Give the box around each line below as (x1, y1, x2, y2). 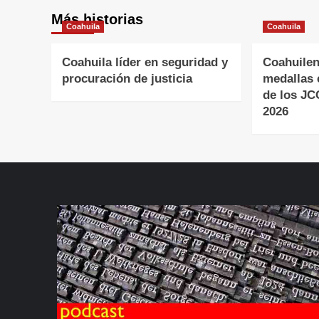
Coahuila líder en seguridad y (62, 56, 228, 70)
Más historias (51, 11, 143, 28)
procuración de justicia (62, 72, 192, 86)
